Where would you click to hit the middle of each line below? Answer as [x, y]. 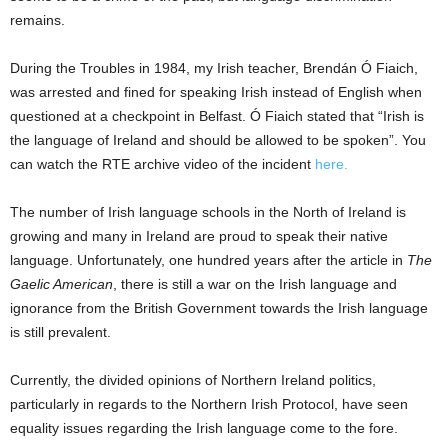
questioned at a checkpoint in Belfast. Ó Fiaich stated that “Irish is [217, 116]
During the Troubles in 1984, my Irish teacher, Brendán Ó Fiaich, [214, 68]
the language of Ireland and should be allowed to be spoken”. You [218, 140]
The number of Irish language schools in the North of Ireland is [208, 212]
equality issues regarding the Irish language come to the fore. [206, 428]
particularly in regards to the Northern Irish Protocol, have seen [209, 404]
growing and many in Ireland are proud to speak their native [199, 236]
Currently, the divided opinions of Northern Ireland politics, [193, 380]
